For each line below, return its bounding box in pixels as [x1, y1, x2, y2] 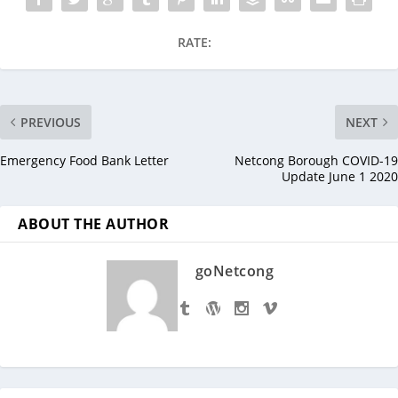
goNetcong [195, 261, 275, 282]
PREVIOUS [20, 114, 81, 131]
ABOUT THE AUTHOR [18, 214, 169, 235]
